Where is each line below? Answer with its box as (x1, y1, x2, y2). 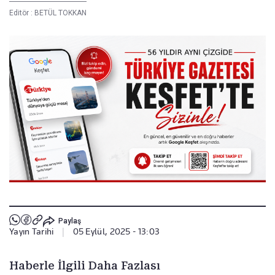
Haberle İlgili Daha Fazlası (9, 259, 160, 273)
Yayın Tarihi (9, 227, 54, 237)
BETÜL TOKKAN (34, 8, 87, 17)
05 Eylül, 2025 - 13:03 (72, 227, 160, 237)
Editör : (9, 8, 34, 17)
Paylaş (58, 216, 81, 225)
